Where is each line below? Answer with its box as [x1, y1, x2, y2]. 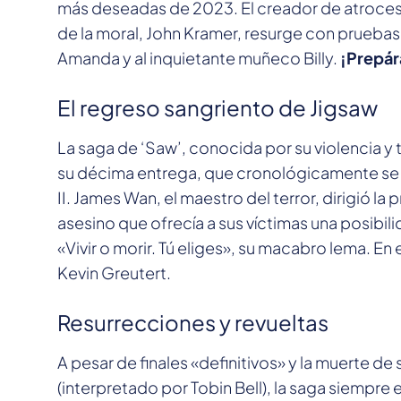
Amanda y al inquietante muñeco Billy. [57, 47, 340, 69]
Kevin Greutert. [57, 262, 171, 284]
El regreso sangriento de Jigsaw [57, 94, 378, 122]
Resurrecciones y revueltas [57, 309, 328, 337]
